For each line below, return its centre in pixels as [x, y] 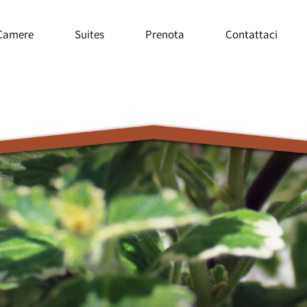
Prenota [164, 34]
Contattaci [251, 34]
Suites [89, 34]
